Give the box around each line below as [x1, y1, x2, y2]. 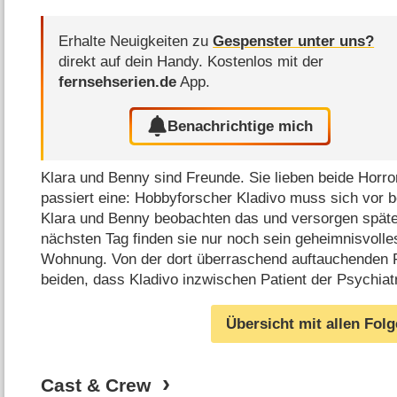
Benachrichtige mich [167, 117, 314, 135]
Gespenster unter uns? [213, 33, 375, 51]
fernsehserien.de [58, 74, 177, 91]
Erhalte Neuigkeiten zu [58, 33, 214, 51]
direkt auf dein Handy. [58, 53, 208, 71]
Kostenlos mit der [207, 53, 324, 71]
